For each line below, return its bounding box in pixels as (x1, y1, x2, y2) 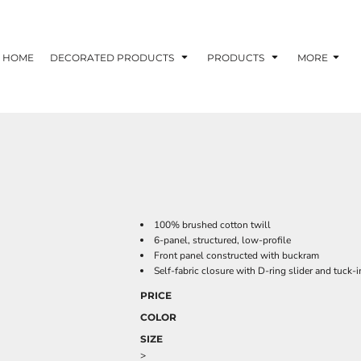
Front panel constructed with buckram (154, 249, 319, 262)
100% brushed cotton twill (154, 218, 271, 231)
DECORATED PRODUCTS (50, 51, 176, 64)
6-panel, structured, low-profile (154, 234, 291, 247)
